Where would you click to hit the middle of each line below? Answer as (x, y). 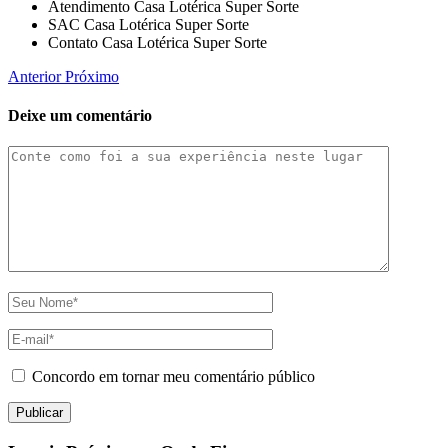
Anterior (36, 76)
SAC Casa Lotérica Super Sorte (148, 24)
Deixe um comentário (80, 115)
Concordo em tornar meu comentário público (173, 377)
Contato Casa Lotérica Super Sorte (157, 42)
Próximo (92, 76)
